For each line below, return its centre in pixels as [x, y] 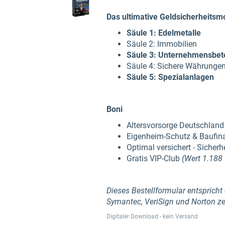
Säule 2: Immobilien [162, 44]
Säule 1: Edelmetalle [164, 33]
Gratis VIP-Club [154, 158]
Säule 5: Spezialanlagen [170, 77]
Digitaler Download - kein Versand [152, 216]
